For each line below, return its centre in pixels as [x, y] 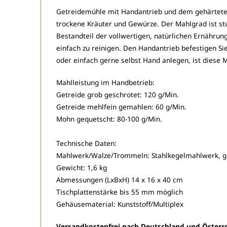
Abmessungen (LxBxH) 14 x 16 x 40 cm [120, 179]
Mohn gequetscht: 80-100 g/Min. [109, 119]
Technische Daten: [86, 143]
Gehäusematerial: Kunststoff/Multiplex [120, 204]
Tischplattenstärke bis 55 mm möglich [120, 192]
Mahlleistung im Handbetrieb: [105, 82]
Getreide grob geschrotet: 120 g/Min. [118, 94]
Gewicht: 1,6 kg [82, 167]
